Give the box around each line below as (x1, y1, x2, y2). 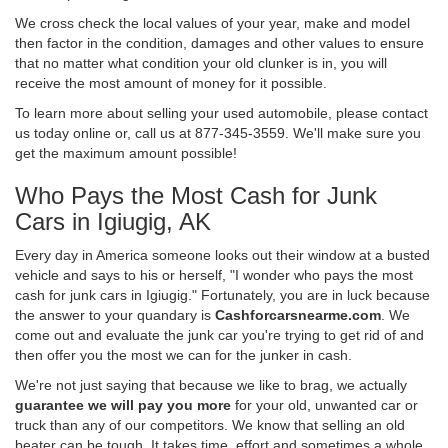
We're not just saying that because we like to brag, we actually (15, 376, 407, 393)
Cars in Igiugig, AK (15, 207, 211, 235)
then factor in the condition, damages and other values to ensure (15, 34, 424, 51)
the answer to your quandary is (15, 306, 215, 323)
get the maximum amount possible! (15, 144, 237, 161)
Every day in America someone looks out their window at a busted (15, 246, 430, 263)
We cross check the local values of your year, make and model (15, 14, 410, 31)
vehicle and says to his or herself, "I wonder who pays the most (15, 266, 413, 283)
